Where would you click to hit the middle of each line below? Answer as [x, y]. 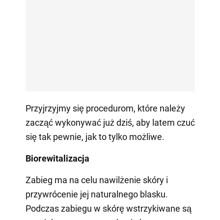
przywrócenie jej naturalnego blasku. [96, 194]
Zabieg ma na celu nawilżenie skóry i [96, 180]
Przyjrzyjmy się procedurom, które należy [105, 109]
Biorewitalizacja [57, 159]
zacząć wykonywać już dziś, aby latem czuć [110, 123]
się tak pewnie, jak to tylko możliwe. [95, 137]
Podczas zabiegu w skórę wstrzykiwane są [108, 209]
